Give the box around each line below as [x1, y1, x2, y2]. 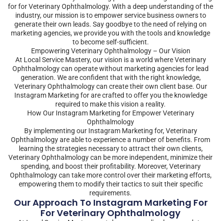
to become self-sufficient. [72, 37, 149, 46]
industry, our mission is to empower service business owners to [15, 11, 206, 19]
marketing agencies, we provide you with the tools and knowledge [11, 29, 210, 37]
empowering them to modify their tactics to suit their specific [18, 180, 203, 188]
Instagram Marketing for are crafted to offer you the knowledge [14, 91, 207, 99]
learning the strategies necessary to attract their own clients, [18, 144, 203, 152]
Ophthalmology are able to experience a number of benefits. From [11, 135, 210, 144]
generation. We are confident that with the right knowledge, [20, 73, 201, 81]
